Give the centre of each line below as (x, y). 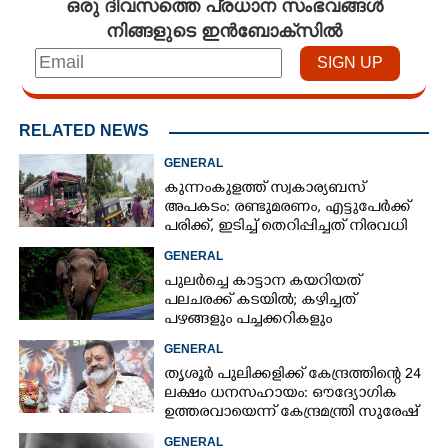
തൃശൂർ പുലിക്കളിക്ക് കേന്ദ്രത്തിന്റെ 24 (293, 375)
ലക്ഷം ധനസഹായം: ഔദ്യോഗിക (280, 394)
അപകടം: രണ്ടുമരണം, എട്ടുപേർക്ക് (287, 208)
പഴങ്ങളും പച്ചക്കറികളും (248, 320)
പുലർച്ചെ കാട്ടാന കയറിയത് (263, 282)
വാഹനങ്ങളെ (212, 246)
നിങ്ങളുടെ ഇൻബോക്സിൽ (224, 29)
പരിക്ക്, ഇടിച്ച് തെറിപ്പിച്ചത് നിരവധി (286, 227)
